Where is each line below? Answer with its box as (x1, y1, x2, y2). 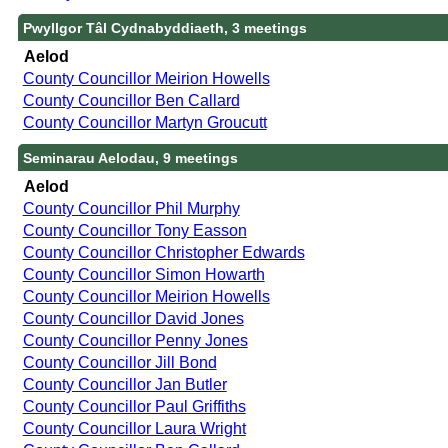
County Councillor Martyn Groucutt (22, 113, 267, 131)
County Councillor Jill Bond (22, 353, 217, 371)
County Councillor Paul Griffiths (22, 397, 246, 415)
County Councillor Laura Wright (22, 419, 246, 437)
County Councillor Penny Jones (22, 331, 248, 349)
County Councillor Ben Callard (22, 91, 240, 109)
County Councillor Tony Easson (22, 221, 247, 239)
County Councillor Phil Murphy (22, 199, 240, 217)
